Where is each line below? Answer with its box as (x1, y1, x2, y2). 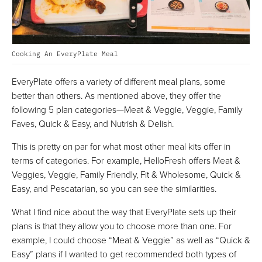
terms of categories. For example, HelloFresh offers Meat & (12, 154, 240, 167)
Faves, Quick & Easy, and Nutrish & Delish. (12, 116, 174, 130)
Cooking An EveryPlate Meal (12, 49, 118, 58)
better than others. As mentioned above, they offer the (12, 88, 221, 102)
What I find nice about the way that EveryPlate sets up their (12, 205, 236, 218)
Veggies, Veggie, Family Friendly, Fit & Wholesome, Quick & (12, 168, 241, 181)
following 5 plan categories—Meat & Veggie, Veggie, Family (12, 102, 242, 116)
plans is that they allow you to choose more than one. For (12, 219, 232, 232)
